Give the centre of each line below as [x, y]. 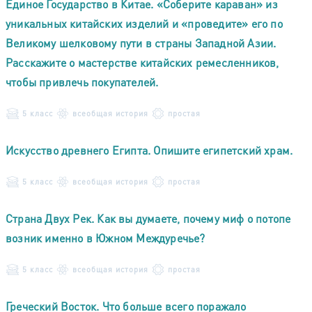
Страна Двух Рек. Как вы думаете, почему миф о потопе [148, 218]
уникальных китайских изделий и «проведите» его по [144, 23]
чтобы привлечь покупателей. [82, 81]
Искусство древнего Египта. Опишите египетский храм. [149, 150]
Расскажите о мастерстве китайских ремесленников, [142, 62]
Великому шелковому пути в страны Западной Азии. [141, 42]
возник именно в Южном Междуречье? [106, 237]
